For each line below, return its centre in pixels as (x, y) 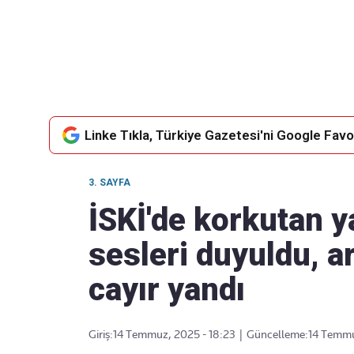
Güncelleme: (277, 334)
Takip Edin (199, 57)
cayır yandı (167, 290)
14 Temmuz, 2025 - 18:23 (174, 334)
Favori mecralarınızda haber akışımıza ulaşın (199, 68)
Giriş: (101, 334)
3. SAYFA (109, 183)
